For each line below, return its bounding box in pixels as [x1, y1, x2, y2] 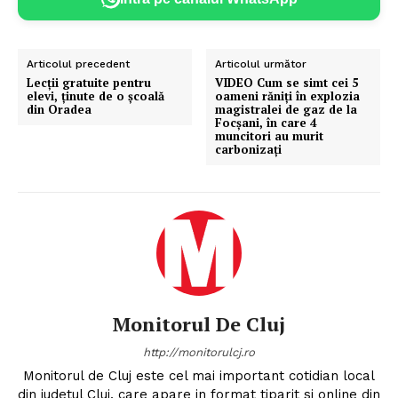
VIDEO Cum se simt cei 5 [215, 74, 359, 91]
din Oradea [27, 100, 92, 117]
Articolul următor [215, 57, 307, 70]
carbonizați [215, 140, 283, 157]
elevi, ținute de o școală [27, 87, 164, 104]
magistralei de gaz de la [215, 100, 358, 117]
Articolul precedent [27, 57, 130, 70]
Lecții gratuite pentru [27, 74, 151, 91]
